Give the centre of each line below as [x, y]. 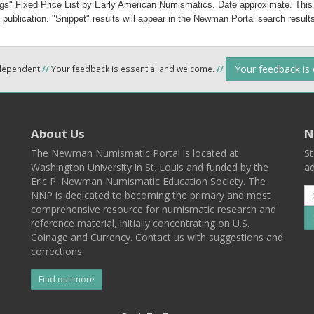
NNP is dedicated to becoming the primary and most [151, 195]
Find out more [67, 279]
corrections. [57, 251]
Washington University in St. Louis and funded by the [150, 167]
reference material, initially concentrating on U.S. [140, 223]
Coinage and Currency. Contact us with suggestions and [157, 237]
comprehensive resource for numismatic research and [153, 209]
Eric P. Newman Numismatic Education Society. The [148, 181]
